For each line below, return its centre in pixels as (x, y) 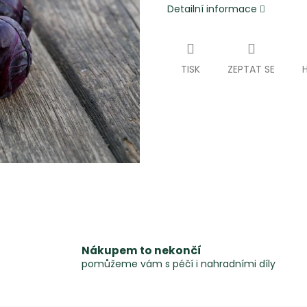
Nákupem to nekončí (142, 250)
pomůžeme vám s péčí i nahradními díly (179, 263)
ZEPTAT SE (251, 70)
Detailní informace (212, 9)
